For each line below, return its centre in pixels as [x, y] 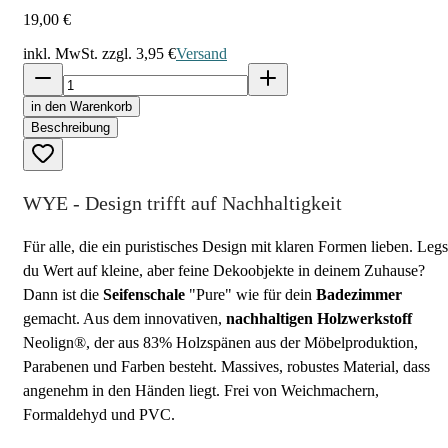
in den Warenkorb [81, 106]
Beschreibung [70, 127]
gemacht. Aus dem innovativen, [124, 318]
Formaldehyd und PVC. [99, 414]
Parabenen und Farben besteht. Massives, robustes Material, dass [226, 366]
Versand [201, 53]
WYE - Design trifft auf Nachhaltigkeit [182, 202]
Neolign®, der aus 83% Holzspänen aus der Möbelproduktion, [220, 342]
